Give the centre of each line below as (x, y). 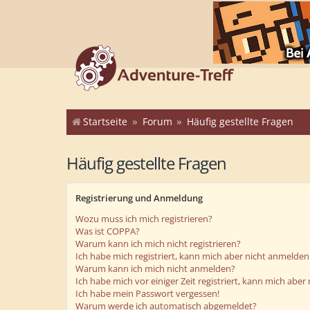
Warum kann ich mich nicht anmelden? (155, 268)
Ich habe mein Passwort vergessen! (147, 293)
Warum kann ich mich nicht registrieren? (158, 244)
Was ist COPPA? (108, 231)
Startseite (105, 121)
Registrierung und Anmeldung (139, 198)
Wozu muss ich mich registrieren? (144, 219)
